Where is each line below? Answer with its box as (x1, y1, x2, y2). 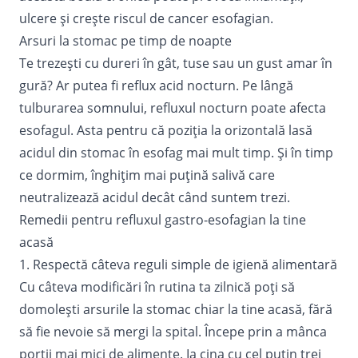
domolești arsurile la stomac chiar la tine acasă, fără (19, 300, 332, 318)
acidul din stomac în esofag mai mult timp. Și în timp (19, 143, 333, 161)
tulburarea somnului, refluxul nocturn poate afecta (19, 98, 326, 117)
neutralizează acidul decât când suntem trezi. (19, 188, 290, 206)
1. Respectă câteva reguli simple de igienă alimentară (19, 255, 337, 273)
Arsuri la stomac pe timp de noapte (19, 31, 232, 50)
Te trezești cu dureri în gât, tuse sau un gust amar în (19, 54, 332, 72)
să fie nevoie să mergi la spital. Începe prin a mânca (19, 322, 327, 340)
